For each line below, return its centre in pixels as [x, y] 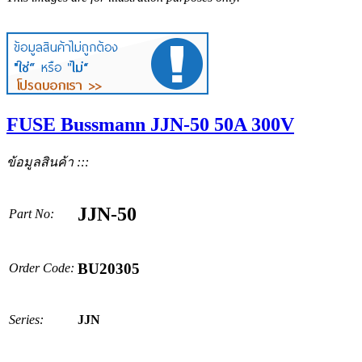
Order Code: [42, 267]
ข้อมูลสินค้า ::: [48, 162]
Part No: [32, 213]
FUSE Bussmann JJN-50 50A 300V [150, 124]
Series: [26, 319]
